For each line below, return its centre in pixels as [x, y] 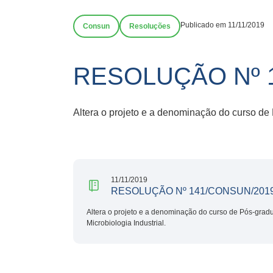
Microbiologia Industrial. [126, 223]
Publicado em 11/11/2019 [222, 25]
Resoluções [150, 26]
